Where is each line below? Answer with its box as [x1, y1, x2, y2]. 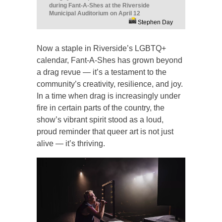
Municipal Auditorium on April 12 [49, 9, 140, 17]
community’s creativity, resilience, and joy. [37, 79, 183, 88]
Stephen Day [136, 18, 173, 26]
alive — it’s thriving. [37, 139, 105, 148]
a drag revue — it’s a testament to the [37, 67, 166, 76]
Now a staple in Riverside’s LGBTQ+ [37, 44, 166, 53]
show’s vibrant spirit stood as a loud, [37, 115, 164, 124]
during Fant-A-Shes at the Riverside [49, 1, 150, 9]
